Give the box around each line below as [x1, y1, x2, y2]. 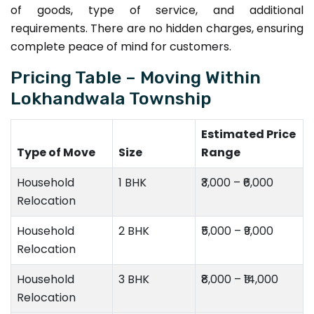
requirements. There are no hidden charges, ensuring [11, 20, 303, 36]
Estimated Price [201, 125, 296, 142]
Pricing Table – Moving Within [11, 66, 261, 88]
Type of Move [17, 144, 95, 161]
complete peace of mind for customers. [11, 38, 231, 55]
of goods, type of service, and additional [11, 1, 303, 18]
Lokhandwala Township [11, 87, 212, 109]
